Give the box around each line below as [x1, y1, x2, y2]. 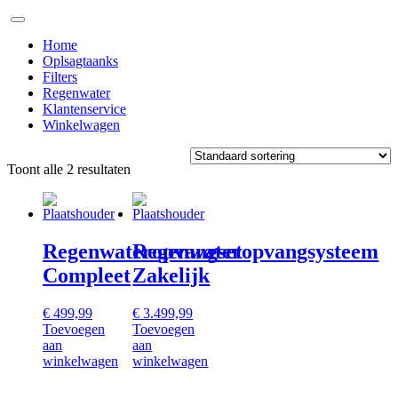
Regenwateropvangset [43, 239, 243, 263]
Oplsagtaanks [43, 53, 118, 68]
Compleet [43, 263, 131, 287]
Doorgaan [6, 6, 62, 21]
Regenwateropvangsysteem [132, 239, 379, 263]
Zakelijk [132, 263, 211, 287]
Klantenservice [43, 101, 126, 116]
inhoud [6, 38, 45, 53]
